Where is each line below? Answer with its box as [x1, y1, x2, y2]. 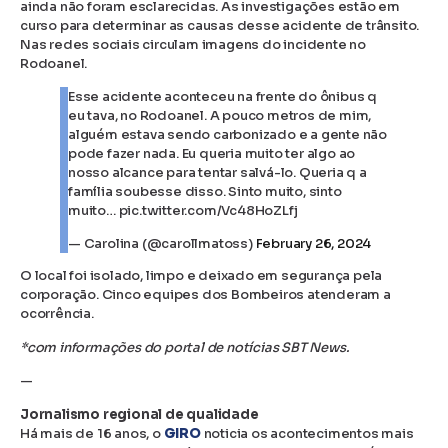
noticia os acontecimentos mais [200, 424, 414, 442]
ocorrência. [20, 305, 94, 323]
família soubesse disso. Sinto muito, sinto [68, 182, 342, 200]
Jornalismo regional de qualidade [20, 405, 259, 423]
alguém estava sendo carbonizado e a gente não [68, 125, 387, 143]
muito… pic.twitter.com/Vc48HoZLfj [68, 201, 298, 219]
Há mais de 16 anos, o [20, 424, 164, 442]
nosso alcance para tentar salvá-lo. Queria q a [68, 163, 367, 181]
